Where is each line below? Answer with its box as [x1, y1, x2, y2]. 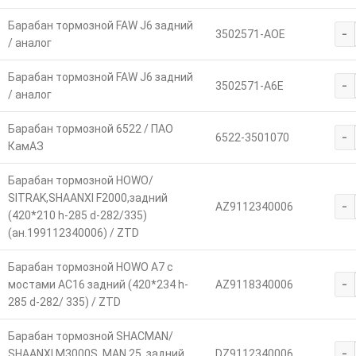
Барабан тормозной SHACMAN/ [7, 329, 173, 342]
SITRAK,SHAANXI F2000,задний [7, 191, 168, 204]
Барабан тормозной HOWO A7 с [7, 260, 173, 273]
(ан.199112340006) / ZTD [7, 226, 139, 239]
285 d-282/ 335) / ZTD [7, 295, 121, 308]
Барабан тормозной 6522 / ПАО [7, 122, 173, 135]
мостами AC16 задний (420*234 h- [7, 277, 188, 291]
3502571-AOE [215, 27, 285, 41]
